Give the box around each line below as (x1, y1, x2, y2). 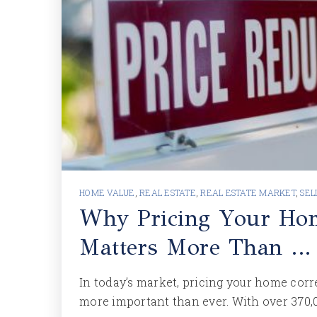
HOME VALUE (79, 187, 135, 198)
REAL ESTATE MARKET (200, 187, 296, 198)
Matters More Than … (79, 234, 311, 261)
